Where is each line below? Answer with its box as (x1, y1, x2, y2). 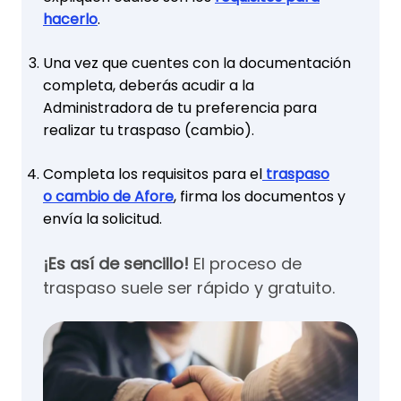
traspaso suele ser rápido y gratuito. (43, 276, 335, 299)
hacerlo (43, 8, 98, 30)
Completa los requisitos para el (43, 163, 262, 184)
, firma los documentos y (174, 185, 346, 207)
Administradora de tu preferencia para (43, 97, 317, 118)
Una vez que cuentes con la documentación (43, 52, 351, 73)
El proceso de (189, 252, 302, 275)
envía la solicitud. (43, 208, 162, 229)
